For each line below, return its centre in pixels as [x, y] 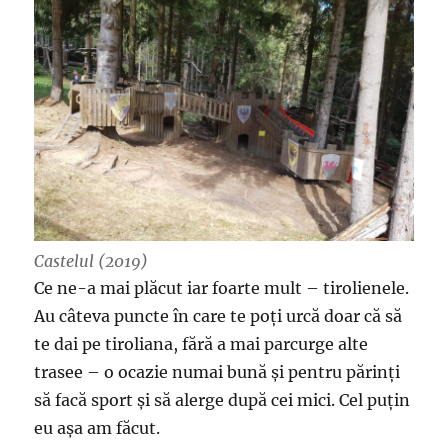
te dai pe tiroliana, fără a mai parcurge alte [201, 344]
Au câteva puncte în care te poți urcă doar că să [218, 316]
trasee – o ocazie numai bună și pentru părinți [217, 372]
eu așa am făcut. [97, 428]
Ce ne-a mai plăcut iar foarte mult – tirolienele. [222, 288]
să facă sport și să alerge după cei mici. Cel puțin [222, 400]
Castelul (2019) [91, 261]
